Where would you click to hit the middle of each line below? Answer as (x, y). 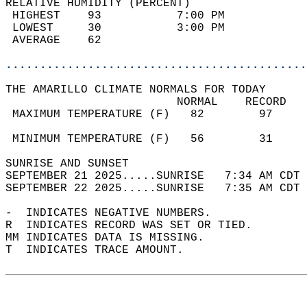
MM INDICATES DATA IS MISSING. (112, 238)
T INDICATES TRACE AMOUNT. (101, 250)
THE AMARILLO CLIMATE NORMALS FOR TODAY (143, 90)
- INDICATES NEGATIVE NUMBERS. (115, 213)
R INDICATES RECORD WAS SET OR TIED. (136, 225)
